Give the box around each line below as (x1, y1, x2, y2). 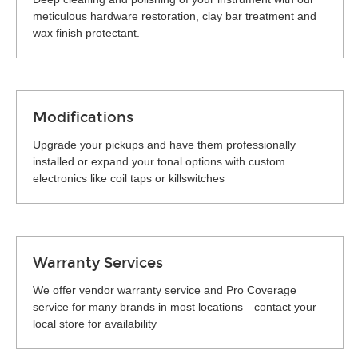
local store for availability (33, 317, 157, 330)
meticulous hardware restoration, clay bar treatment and (33, 10, 316, 22)
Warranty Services (33, 254, 163, 272)
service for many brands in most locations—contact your (33, 300, 316, 313)
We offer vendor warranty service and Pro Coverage (33, 284, 296, 296)
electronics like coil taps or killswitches (33, 172, 225, 185)
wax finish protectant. (33, 26, 140, 39)
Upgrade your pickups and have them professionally (33, 138, 296, 151)
